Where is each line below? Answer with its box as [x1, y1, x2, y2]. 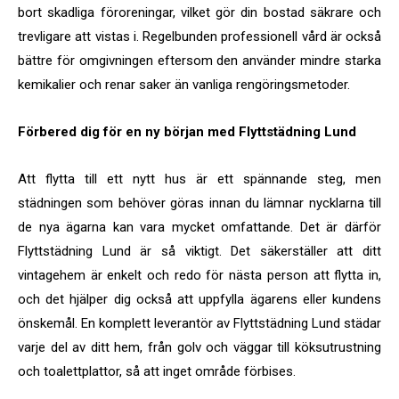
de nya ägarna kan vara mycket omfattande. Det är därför [18, 219, 381, 236]
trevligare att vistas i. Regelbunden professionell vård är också [18, 28, 381, 45]
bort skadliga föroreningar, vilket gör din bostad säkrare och [18, 4, 381, 21]
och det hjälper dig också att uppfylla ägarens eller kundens [18, 291, 381, 308]
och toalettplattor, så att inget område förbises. [18, 363, 296, 380]
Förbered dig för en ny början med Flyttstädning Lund [18, 124, 356, 141]
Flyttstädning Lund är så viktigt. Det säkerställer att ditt [18, 243, 381, 260]
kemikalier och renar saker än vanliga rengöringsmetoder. [18, 77, 350, 94]
